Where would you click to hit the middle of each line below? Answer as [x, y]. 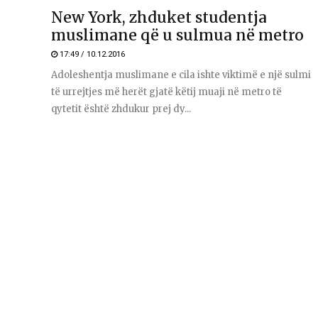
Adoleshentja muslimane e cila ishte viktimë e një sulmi [181, 75]
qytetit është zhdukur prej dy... [121, 109]
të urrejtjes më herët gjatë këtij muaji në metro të [166, 92]
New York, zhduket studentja [159, 18]
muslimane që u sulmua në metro [177, 35]
